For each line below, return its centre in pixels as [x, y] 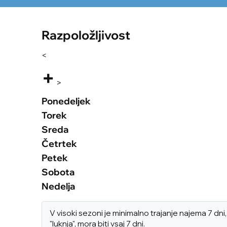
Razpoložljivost [86, 35]
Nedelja [58, 186]
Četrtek [59, 144]
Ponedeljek [66, 101]
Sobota [58, 172]
